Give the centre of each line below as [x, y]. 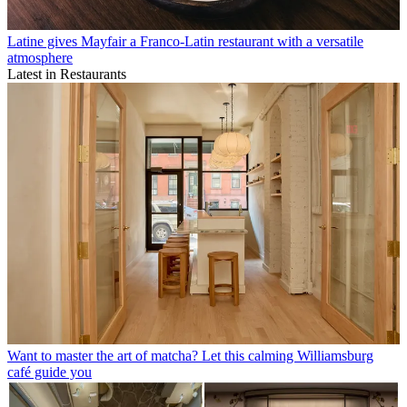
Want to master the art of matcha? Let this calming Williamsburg [190, 356]
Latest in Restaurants [67, 74]
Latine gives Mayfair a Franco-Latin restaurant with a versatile [185, 42]
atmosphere [40, 58]
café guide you [50, 372]
